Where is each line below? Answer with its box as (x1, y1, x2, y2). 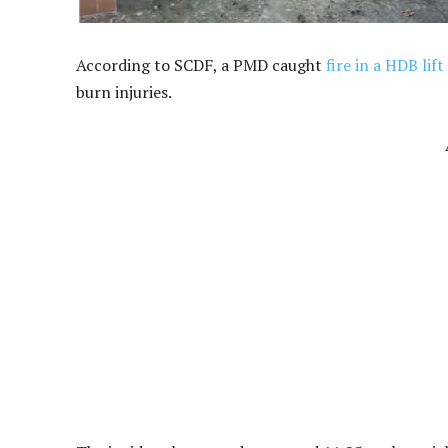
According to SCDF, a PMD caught (76, 54, 326, 77)
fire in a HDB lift (326, 54, 444, 77)
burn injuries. (76, 81, 172, 104)
